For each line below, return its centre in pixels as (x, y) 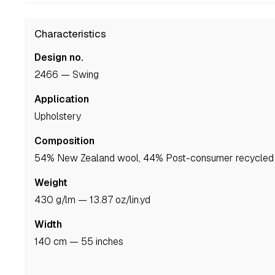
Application (62, 99)
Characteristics (70, 34)
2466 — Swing (69, 75)
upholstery (61, 117)
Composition (64, 141)
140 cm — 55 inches (81, 242)
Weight (51, 183)
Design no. (59, 58)
